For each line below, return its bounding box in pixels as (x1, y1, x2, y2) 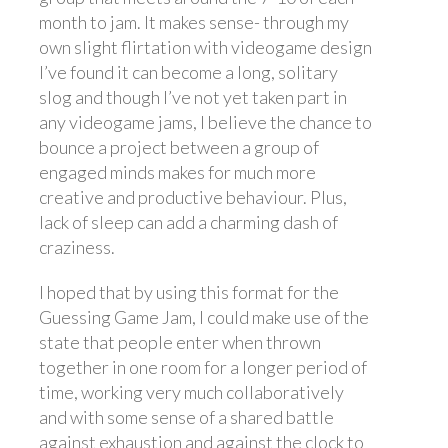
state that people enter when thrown (39, 330, 321, 353)
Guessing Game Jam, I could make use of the (39, 305, 369, 328)
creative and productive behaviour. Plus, (39, 185, 347, 208)
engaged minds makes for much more (39, 160, 316, 183)
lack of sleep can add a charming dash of (39, 210, 338, 233)
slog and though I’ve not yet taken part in (39, 85, 347, 108)
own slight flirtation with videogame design (39, 35, 372, 58)
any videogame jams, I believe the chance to (39, 110, 372, 133)
